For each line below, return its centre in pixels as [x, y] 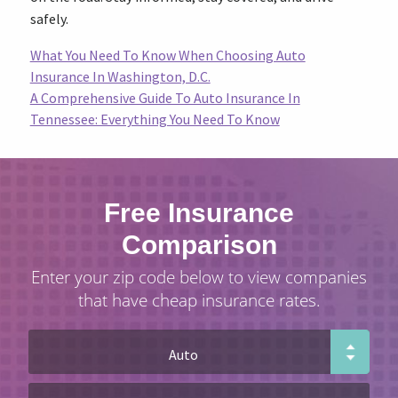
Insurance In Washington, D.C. [120, 76]
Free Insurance [199, 213]
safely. [49, 19]
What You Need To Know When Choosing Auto [167, 55]
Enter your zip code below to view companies [199, 277]
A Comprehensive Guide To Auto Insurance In [165, 98]
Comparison [199, 245]
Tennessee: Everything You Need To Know [155, 119]
